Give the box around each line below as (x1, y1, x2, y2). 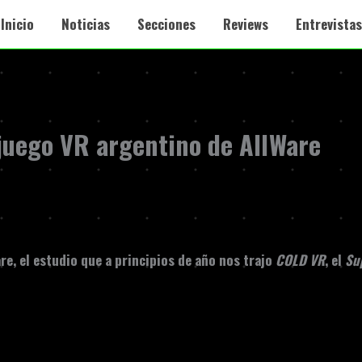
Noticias (61, 14, 110, 34)
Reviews (222, 14, 268, 34)
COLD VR (276, 250, 325, 270)
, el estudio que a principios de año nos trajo (13, 250, 276, 270)
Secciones (137, 14, 196, 34)
